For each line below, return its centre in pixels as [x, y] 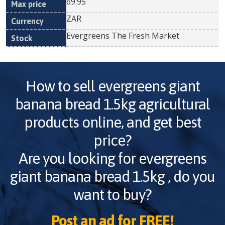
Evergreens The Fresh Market [123, 36]
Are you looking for [79, 158]
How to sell [62, 86]
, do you [190, 176]
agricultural [173, 104]
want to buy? [113, 194]
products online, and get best [113, 122]
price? [113, 140]
